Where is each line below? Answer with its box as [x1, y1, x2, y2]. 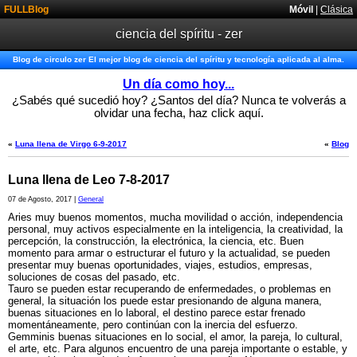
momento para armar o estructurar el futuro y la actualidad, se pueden [8, 247, 330, 259]
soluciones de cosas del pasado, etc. [8, 271, 180, 283]
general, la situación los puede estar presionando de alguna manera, [8, 295, 322, 307]
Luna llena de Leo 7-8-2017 [8, 173, 170, 186]
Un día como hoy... [123, 77, 234, 91]
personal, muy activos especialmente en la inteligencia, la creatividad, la [8, 223, 343, 235]
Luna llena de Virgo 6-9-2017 [15, 139, 127, 148]
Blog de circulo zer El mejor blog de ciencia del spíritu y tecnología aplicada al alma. [13, 55, 344, 64]
